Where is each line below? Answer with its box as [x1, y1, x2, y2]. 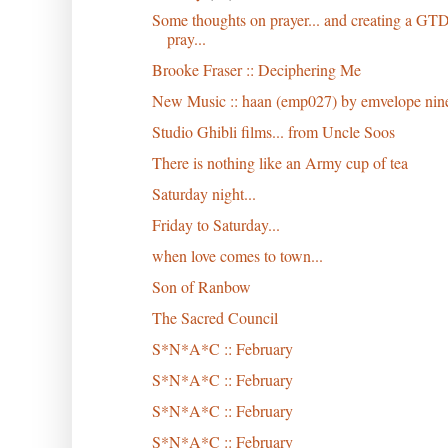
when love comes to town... [151, 244, 323, 266]
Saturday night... [151, 182, 256, 204]
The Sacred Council [151, 306, 278, 328]
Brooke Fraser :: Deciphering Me [151, 58, 361, 80]
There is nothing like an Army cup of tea [151, 151, 408, 173]
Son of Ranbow [151, 275, 251, 297]
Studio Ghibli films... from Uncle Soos [151, 120, 395, 142]
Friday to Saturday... [151, 213, 280, 235]
